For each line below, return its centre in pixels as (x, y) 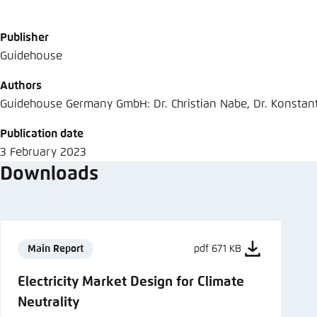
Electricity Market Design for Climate (131, 282)
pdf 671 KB (218, 249)
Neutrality (48, 303)
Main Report (56, 249)
